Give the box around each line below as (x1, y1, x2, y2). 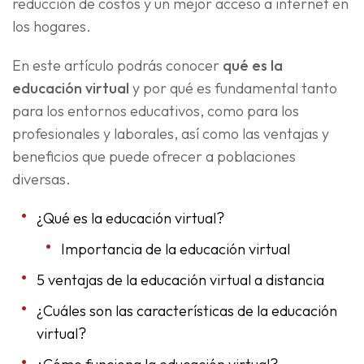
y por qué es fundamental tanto (129, 79, 337, 98)
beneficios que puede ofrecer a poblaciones (12, 147, 296, 167)
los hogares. (12, 17, 91, 37)
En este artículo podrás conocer (12, 56, 223, 76)
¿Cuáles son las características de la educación (37, 301, 337, 321)
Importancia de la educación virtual (61, 240, 290, 259)
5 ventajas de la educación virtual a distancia (37, 271, 324, 290)
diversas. (12, 170, 71, 189)
